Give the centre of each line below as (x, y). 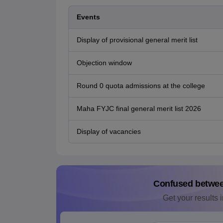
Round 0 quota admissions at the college (141, 86)
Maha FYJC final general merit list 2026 (139, 109)
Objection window (104, 63)
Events (88, 17)
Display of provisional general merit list (137, 40)
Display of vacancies (109, 132)
